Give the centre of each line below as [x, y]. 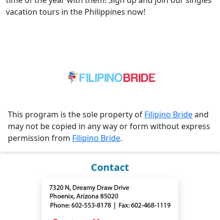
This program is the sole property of [76, 114]
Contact [110, 167]
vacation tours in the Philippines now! [76, 12]
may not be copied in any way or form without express [109, 126]
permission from [40, 138]
